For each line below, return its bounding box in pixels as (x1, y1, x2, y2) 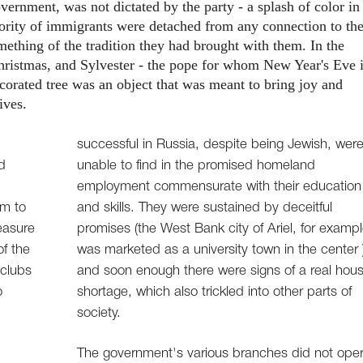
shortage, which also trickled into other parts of (77, 286, 352, 299)
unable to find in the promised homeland (77, 160, 316, 173)
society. (77, 307, 122, 320)
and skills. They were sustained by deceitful (77, 202, 333, 215)
